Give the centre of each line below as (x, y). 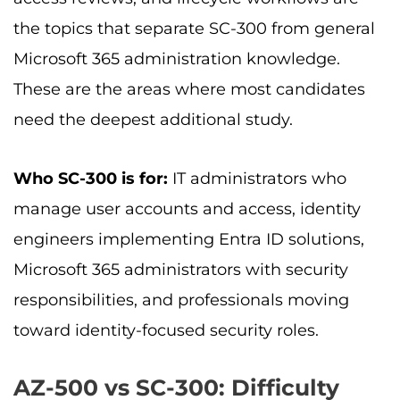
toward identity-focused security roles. (166, 330)
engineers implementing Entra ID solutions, (189, 239)
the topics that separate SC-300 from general (194, 29)
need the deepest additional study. (153, 120)
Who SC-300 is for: (91, 178)
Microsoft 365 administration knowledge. (177, 59)
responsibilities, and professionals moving (181, 300)
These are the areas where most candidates (189, 90)
